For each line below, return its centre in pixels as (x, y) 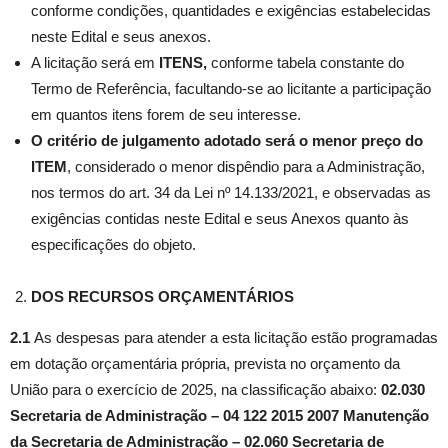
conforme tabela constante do (305, 62)
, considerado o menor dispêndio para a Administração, (246, 166)
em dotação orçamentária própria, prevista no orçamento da (205, 363)
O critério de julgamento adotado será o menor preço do (227, 140)
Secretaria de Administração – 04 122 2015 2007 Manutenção (219, 415)
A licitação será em (95, 62)
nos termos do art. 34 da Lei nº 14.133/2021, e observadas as (231, 192)
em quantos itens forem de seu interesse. (166, 114)
